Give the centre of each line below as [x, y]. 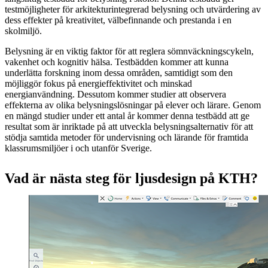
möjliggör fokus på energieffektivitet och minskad [98, 83]
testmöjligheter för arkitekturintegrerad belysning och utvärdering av [133, 9]
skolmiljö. [23, 31]
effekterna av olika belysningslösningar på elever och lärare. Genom [133, 105]
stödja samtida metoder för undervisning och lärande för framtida [127, 137]
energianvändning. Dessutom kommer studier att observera [115, 94]
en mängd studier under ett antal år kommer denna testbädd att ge [127, 115]
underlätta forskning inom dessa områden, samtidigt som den [119, 72]
